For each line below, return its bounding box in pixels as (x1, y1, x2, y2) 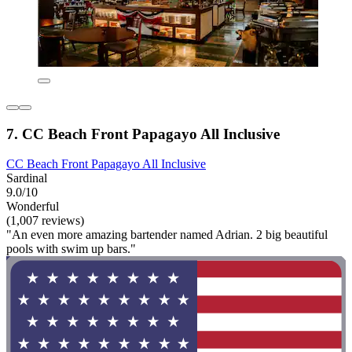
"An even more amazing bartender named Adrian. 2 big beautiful (6, 228, 328, 242)
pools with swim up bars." (6, 242, 136, 256)
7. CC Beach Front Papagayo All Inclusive (6, 125, 280, 142)
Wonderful (6, 200, 59, 214)
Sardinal (6, 171, 47, 185)
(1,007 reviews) (6, 214, 84, 228)
